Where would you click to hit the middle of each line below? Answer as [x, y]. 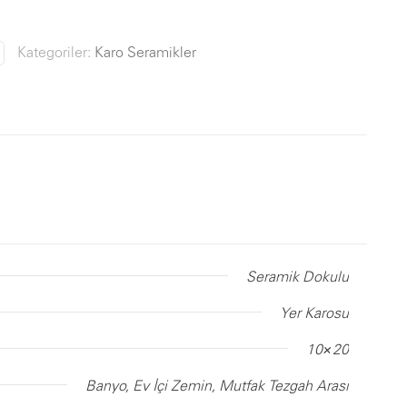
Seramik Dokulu [298, 276]
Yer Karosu [314, 313]
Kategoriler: [56, 52]
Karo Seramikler [145, 52]
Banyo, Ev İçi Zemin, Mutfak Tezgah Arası [217, 385]
